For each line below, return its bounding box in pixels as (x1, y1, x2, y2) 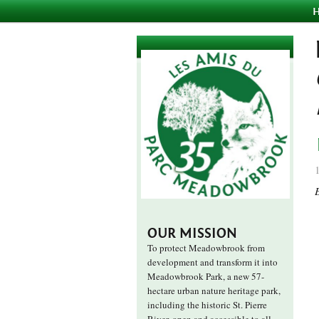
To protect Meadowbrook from (147, 241, 265, 254)
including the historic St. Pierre (147, 298, 267, 311)
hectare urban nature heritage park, (147, 284, 281, 297)
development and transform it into (147, 256, 278, 268)
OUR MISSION (147, 225, 237, 241)
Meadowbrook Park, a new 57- (147, 270, 264, 283)
